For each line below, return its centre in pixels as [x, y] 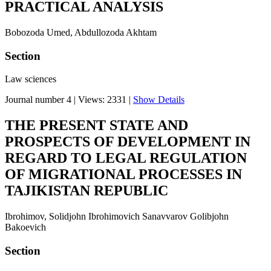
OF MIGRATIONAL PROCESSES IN [123, 175]
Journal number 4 [38, 100]
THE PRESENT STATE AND [96, 126]
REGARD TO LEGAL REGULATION [126, 158]
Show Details [159, 100]
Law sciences [31, 79]
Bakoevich [25, 227]
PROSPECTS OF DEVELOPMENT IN [128, 142]
